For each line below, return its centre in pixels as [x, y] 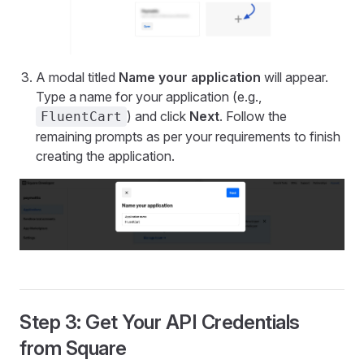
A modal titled [77, 77]
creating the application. [105, 156]
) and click [158, 116]
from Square [73, 349]
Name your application [190, 77]
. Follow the [253, 116]
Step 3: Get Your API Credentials [160, 323]
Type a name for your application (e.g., [149, 96]
